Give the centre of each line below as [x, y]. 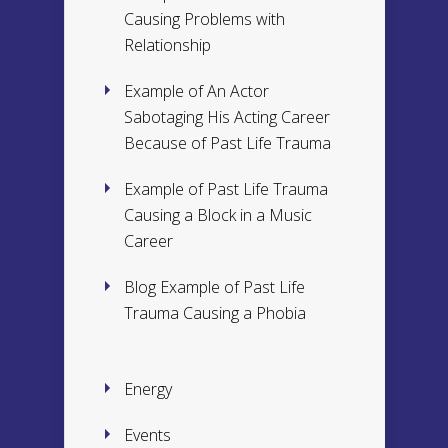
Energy [148, 389]
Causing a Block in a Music [218, 215]
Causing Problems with [204, 19]
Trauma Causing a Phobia [215, 313]
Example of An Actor [196, 91]
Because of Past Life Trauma [227, 143]
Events [147, 435]
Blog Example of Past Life [214, 287]
